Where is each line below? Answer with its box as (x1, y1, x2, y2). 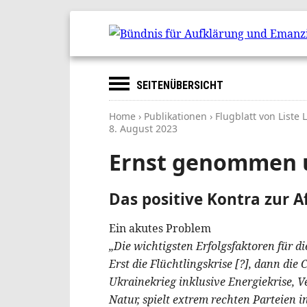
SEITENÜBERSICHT (136, 79, 223, 92)
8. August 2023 (109, 122, 177, 135)
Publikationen (144, 110, 207, 123)
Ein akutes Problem (109, 220, 211, 236)
